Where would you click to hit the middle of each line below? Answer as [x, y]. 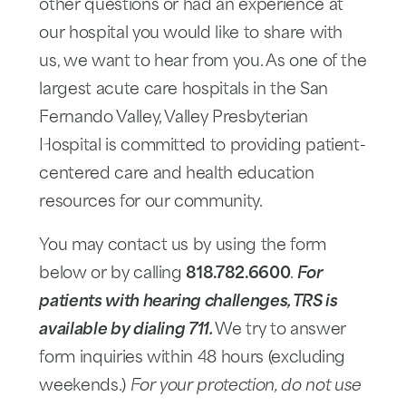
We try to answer [280, 331]
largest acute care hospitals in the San [184, 90]
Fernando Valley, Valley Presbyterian [174, 118]
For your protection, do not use [246, 387]
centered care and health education [177, 174]
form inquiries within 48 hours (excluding [193, 359]
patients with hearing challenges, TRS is [188, 303]
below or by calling [113, 275]
